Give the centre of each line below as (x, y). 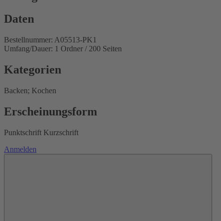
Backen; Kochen (30, 91)
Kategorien (33, 70)
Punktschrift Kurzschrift (41, 132)
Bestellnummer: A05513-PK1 (50, 40)
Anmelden (20, 149)
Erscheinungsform (51, 112)
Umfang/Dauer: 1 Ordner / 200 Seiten (63, 49)
